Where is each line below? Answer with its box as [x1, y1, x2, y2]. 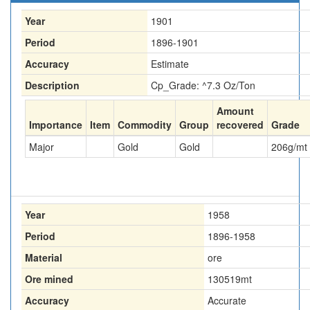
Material [25, 250, 62, 264]
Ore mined [25, 272, 73, 286]
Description [25, 78, 80, 92]
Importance [29, 118, 82, 131]
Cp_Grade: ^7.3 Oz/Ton [151, 78, 255, 92]
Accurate [208, 293, 246, 307]
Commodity [118, 118, 172, 131]
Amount [217, 104, 254, 118]
